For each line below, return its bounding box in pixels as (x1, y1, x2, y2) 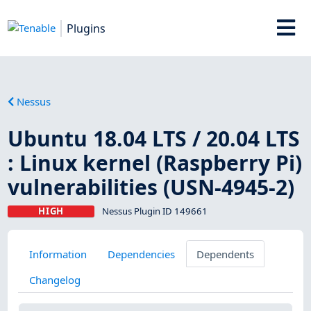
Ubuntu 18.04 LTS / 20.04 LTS (8, 124, 301, 153)
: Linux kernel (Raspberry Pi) (8, 148, 303, 177)
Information (28, 246, 87, 261)
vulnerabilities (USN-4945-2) (8, 172, 295, 201)
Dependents (196, 246, 254, 261)
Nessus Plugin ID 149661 (101, 204, 208, 217)
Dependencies (108, 246, 176, 261)
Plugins (67, 20, 106, 36)
